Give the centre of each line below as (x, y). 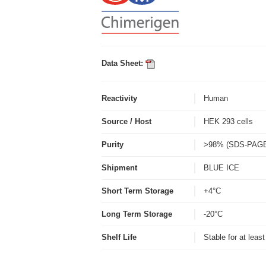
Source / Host (126, 121)
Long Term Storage (137, 214)
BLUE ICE (224, 168)
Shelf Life (119, 237)
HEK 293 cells (231, 121)
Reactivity (119, 98)
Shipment (119, 168)
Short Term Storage (137, 191)
